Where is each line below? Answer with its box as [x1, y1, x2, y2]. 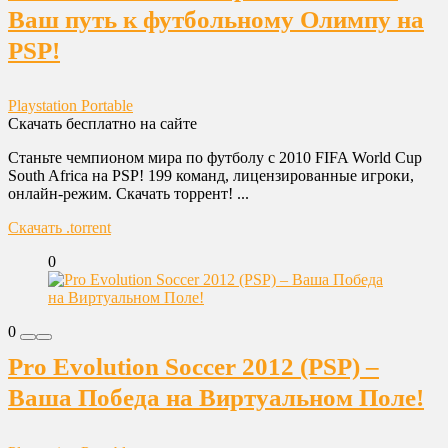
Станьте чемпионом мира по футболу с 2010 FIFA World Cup [8, 149, 422, 166]
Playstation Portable [8, 97, 133, 114]
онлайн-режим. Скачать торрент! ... [8, 185, 249, 202]
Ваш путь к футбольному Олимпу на [8, 6, 424, 33]
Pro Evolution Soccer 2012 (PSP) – [8, 353, 379, 380]
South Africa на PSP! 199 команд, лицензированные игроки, [8, 167, 414, 184]
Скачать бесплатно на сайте [8, 115, 197, 132]
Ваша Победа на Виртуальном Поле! [8, 384, 424, 411]
